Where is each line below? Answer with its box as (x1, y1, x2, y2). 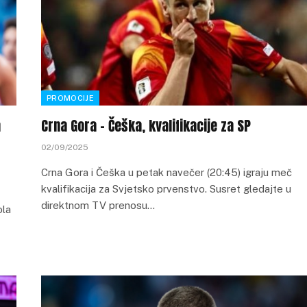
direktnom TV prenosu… (41, 199, 155, 211)
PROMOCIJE (47, 94, 94, 102)
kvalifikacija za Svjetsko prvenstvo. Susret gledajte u (41, 183, 291, 195)
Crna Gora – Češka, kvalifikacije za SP (41, 115, 251, 136)
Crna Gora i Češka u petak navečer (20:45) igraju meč (41, 167, 292, 178)
